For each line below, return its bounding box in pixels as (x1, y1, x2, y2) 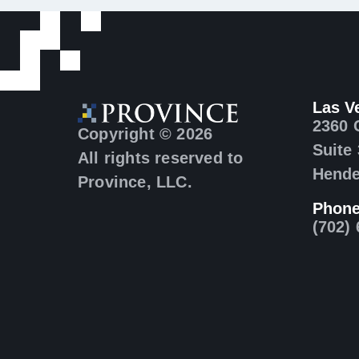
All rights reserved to (78, 149, 244, 167)
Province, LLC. (78, 173, 192, 191)
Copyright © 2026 (78, 125, 213, 143)
